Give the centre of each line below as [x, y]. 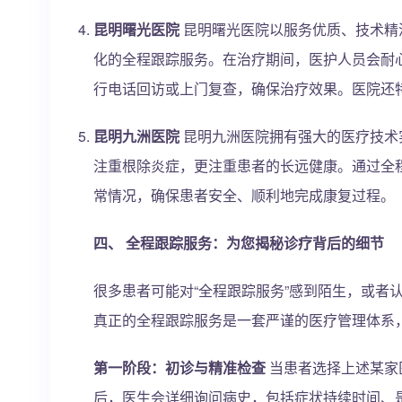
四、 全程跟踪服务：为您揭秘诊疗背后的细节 [239, 243]
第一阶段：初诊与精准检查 [179, 367]
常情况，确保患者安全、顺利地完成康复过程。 [244, 195]
